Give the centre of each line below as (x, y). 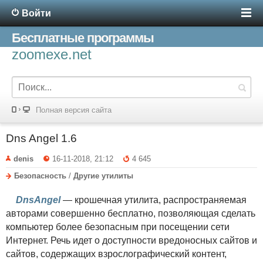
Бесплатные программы (83, 38)
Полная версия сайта (74, 110)
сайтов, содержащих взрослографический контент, (116, 254)
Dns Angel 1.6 (41, 138)
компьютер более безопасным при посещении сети (118, 227)
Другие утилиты (103, 176)
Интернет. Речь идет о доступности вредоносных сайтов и (131, 240)
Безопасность (40, 176)
